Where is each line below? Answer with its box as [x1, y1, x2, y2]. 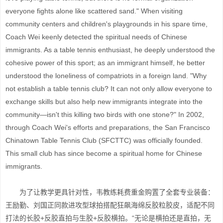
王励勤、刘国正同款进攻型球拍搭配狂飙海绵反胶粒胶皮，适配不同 [5, 201, 215, 209]
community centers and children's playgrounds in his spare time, [5, 20, 208, 28]
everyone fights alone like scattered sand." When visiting [5, 7, 183, 15]
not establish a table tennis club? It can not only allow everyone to [5, 85, 212, 93]
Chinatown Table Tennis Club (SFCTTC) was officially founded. [5, 136, 203, 144]
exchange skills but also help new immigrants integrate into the [5, 98, 203, 106]
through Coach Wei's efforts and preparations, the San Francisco [5, 123, 210, 131]
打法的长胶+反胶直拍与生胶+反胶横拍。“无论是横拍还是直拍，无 [5, 214, 211, 222]
